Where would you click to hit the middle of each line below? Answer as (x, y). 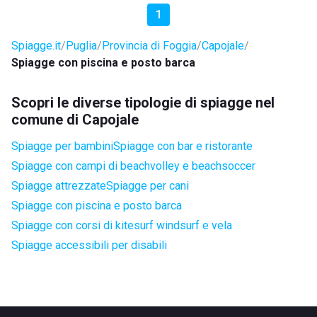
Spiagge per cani (148, 186)
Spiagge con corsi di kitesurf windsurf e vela (122, 225)
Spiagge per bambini (62, 146)
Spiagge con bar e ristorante (183, 146)
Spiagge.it (36, 46)
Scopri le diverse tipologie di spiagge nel (143, 103)
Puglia (81, 46)
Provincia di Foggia (149, 46)
